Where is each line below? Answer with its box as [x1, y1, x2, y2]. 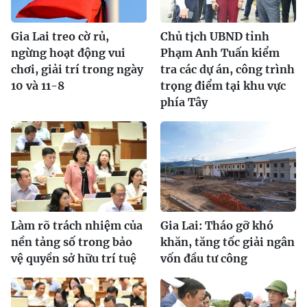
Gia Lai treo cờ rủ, [11, 29, 109, 43]
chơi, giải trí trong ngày [11, 62, 143, 76]
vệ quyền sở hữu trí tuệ [11, 251, 136, 265]
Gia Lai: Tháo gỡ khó [160, 218, 273, 232]
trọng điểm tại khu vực [160, 78, 286, 93]
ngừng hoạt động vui [11, 45, 125, 60]
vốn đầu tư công [160, 251, 247, 265]
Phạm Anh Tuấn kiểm [160, 45, 280, 60]
